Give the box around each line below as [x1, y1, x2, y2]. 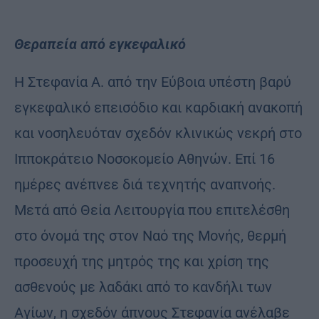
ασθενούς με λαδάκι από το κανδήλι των [14, 278, 272, 296]
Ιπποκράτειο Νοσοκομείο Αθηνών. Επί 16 [14, 150, 275, 168]
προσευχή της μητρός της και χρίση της [14, 253, 269, 271]
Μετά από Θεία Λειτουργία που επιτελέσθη [14, 202, 290, 219]
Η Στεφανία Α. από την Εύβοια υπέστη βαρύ [14, 73, 291, 91]
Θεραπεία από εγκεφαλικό [14, 36, 186, 53]
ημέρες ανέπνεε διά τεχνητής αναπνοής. [14, 176, 276, 194]
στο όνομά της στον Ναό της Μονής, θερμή [14, 227, 286, 245]
